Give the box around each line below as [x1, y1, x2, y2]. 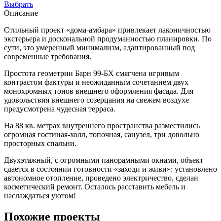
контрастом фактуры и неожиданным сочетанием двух [4, 77, 188, 86]
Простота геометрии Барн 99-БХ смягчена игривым [4, 69, 179, 77]
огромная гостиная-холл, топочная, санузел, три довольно [4, 130, 199, 139]
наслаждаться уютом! [4, 191, 76, 200]
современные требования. [4, 52, 93, 61]
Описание [4, 8, 38, 17]
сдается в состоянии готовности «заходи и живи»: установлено [4, 164, 217, 173]
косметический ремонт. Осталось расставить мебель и [4, 182, 185, 191]
